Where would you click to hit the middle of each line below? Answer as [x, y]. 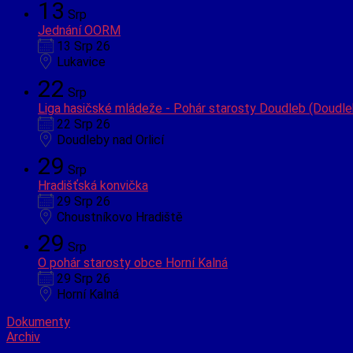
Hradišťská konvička [93, 185]
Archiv [23, 337]
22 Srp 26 [84, 124]
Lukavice [81, 62]
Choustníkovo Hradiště [120, 217]
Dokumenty [38, 322]
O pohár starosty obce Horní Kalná [133, 263]
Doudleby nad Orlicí [110, 139]
